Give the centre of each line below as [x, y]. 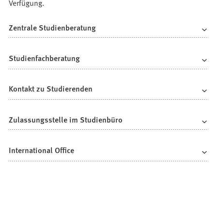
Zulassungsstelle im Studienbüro [66, 119]
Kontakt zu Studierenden [51, 89]
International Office [42, 150]
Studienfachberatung [45, 58]
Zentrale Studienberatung [53, 27]
